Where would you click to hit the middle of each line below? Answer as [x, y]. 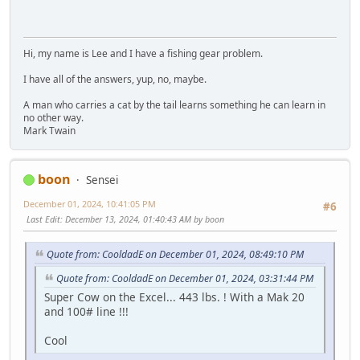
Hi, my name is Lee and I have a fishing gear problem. [143, 53]
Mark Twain [49, 130]
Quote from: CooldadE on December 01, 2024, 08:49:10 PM [175, 255]
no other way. [53, 117]
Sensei [102, 180]
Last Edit [43, 219]
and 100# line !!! [86, 311]
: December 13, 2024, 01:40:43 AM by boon [142, 219]
